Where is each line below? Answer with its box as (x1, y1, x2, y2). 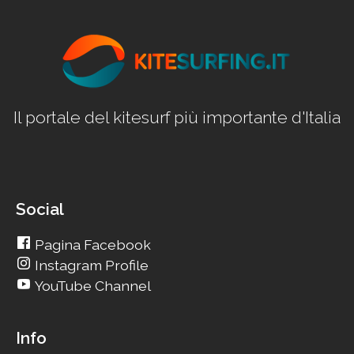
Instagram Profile (32, 257, 149, 274)
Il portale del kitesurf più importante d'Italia (13, 107, 341, 128)
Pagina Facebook (32, 236, 152, 254)
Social (16, 199, 65, 219)
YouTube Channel (32, 277, 152, 295)
